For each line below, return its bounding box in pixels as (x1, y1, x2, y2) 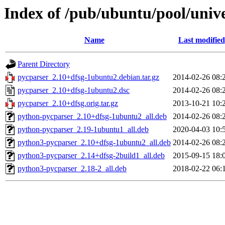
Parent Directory (18, 60, 70, 69)
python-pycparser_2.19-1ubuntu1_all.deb (18, 125, 149, 134)
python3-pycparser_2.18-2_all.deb (18, 164, 127, 173)
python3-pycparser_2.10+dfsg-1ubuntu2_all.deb (18, 138, 171, 147)
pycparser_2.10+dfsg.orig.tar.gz (18, 99, 118, 108)
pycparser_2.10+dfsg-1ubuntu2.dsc (18, 86, 130, 95)
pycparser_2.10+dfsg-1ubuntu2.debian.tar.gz (18, 73, 159, 82)
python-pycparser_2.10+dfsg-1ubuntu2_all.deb (18, 112, 167, 121)
